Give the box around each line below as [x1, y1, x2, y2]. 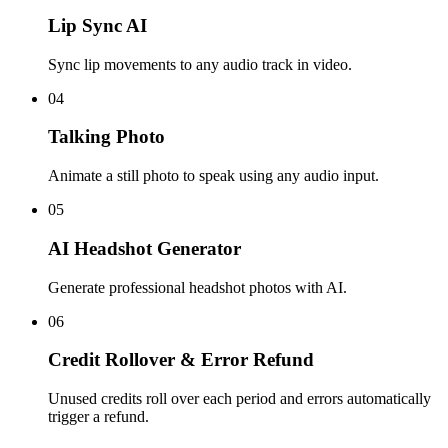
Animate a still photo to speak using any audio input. [48, 167, 379, 185]
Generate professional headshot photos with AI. [48, 278, 347, 296]
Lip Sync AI [48, 15, 147, 37]
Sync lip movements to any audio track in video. [48, 55, 352, 73]
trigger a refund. [48, 408, 149, 426]
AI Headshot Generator [48, 237, 241, 259]
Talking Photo [48, 126, 165, 148]
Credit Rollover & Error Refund [48, 349, 314, 371]
